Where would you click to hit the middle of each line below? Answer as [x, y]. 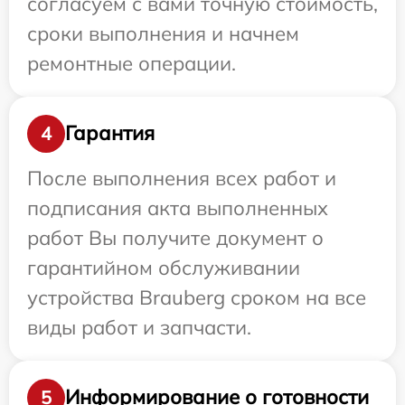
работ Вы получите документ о [175, 237]
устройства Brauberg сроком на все [197, 297]
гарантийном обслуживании [164, 267]
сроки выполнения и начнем [163, 33]
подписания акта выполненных [178, 207]
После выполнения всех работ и [182, 178]
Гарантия [110, 133]
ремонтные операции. [132, 63]
